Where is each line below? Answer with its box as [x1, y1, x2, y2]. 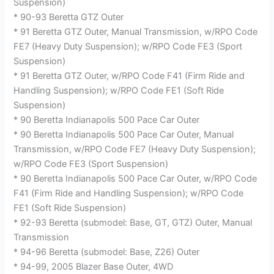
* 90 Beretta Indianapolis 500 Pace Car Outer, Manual [13, 128, 234, 140]
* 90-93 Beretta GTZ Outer [13, 11, 124, 23]
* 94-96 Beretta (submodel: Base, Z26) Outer [13, 246, 200, 257]
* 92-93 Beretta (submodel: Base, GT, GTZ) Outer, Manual [13, 217, 253, 228]
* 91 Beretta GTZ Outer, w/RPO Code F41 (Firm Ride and [13, 70, 245, 81]
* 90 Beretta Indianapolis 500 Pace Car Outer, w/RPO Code [13, 172, 257, 184]
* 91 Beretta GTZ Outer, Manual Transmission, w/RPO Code [13, 26, 258, 37]
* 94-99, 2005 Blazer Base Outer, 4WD [13, 261, 174, 272]
